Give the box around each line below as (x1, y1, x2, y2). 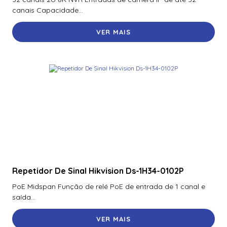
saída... (12, 192, 35, 202)
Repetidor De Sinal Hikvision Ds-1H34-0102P (12, 166, 184, 176)
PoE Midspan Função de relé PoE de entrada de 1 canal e (12, 181, 205, 191)
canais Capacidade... (12, 6, 83, 15)
